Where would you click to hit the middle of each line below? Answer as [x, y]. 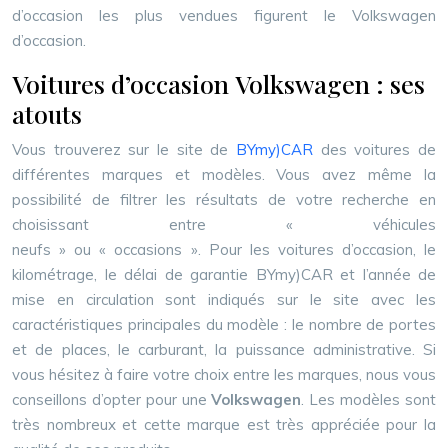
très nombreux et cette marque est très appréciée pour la [224, 424]
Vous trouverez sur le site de [124, 149]
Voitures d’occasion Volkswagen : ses [218, 83]
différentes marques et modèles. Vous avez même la [224, 174]
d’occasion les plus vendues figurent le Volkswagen [224, 15]
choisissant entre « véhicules [224, 224]
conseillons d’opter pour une [112, 399]
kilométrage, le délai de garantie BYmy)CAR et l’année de [224, 274]
